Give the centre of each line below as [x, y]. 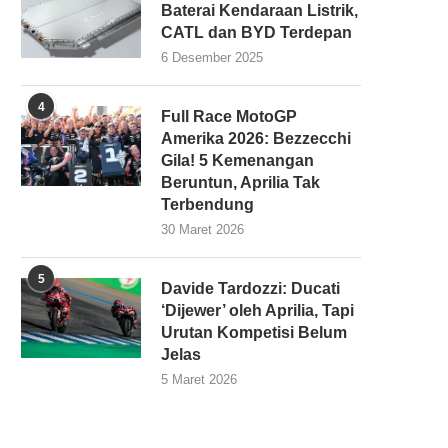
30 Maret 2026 [202, 229]
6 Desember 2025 [212, 57]
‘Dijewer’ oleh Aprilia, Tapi [257, 310]
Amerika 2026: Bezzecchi [256, 138]
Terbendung [207, 204]
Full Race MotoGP [229, 116]
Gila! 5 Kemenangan [237, 160]
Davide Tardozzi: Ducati [250, 288]
